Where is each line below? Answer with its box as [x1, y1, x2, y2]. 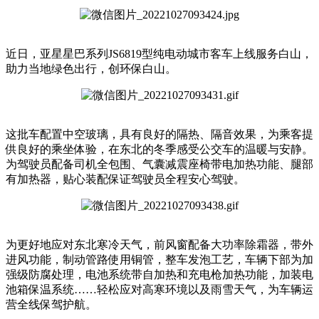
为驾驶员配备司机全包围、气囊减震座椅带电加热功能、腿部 [6, 157, 313, 170]
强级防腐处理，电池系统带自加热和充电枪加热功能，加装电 [6, 268, 313, 281]
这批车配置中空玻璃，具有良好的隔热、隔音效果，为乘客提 [6, 127, 313, 140]
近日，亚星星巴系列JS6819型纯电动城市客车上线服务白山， [6, 47, 313, 60]
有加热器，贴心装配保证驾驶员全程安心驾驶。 [6, 172, 245, 185]
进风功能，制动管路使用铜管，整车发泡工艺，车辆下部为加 [6, 253, 313, 266]
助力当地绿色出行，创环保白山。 [6, 62, 177, 75]
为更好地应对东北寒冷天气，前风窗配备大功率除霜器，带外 [6, 238, 313, 251]
